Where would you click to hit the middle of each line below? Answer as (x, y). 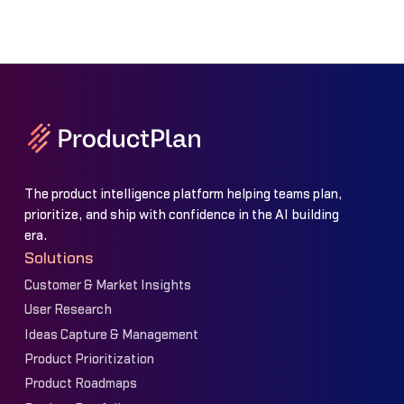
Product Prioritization (89, 360)
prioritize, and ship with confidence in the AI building (181, 215)
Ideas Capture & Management (111, 335)
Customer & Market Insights (107, 285)
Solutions (59, 258)
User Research (68, 310)
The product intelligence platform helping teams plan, (183, 194)
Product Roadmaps (80, 384)
